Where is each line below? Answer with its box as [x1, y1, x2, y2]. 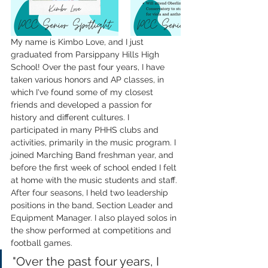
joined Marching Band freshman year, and [11, 150, 176, 160]
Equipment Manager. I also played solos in [11, 213, 179, 223]
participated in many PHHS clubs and [11, 125, 161, 135]
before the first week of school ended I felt [11, 163, 179, 172]
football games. [11, 238, 75, 248]
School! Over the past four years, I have [11, 62, 167, 72]
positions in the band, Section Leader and [11, 200, 175, 210]
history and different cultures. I [11, 112, 132, 122]
